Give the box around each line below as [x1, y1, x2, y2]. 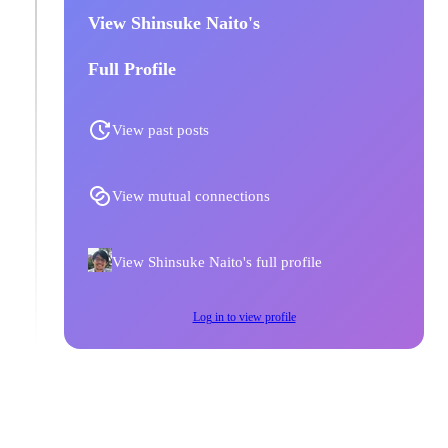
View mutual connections [112, 188, 270, 204]
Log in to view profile [192, 310, 296, 324]
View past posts [112, 122, 209, 138]
